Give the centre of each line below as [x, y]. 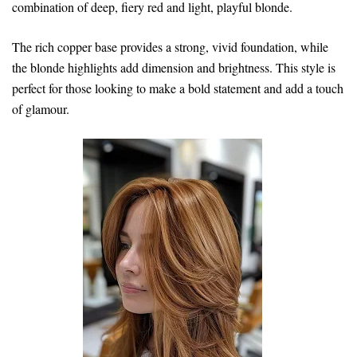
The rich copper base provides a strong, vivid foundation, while [170, 46]
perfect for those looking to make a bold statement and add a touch [178, 88]
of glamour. [41, 108]
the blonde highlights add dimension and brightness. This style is [174, 67]
